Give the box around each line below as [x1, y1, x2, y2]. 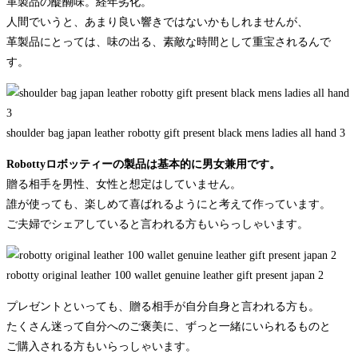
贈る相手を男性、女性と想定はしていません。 [6, 178, 241, 191]
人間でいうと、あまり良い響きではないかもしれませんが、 [6, 16, 308, 29]
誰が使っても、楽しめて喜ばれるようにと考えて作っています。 [6, 198, 331, 211]
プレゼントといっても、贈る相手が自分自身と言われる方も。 [6, 300, 320, 313]
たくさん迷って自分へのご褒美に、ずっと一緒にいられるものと [6, 320, 331, 333]
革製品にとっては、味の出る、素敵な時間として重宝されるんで [6, 36, 331, 49]
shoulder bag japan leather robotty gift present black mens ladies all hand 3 [6, 127, 345, 140]
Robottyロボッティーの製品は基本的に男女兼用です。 [6, 158, 280, 171]
